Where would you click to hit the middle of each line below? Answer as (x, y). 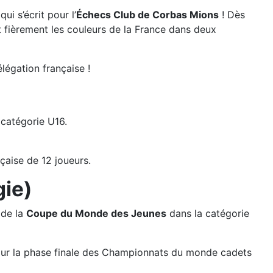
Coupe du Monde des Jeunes (96, 213)
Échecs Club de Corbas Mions (147, 15)
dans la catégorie (208, 213)
